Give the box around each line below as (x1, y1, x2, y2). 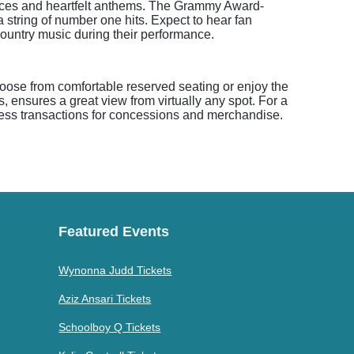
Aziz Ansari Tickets (58, 292, 152, 305)
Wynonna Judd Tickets (58, 264, 172, 277)
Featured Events (58, 224, 170, 239)
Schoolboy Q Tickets (58, 321, 161, 333)
